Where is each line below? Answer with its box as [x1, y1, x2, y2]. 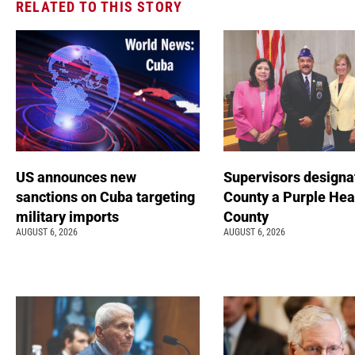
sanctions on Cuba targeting [16, 189, 195, 206]
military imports [16, 208, 122, 226]
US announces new [16, 169, 136, 186]
